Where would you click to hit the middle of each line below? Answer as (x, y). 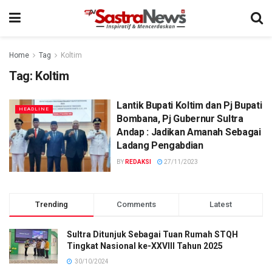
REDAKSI (138, 162)
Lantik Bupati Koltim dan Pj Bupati (189, 105)
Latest (220, 204)
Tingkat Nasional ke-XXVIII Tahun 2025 (145, 246)
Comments (136, 204)
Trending (52, 204)
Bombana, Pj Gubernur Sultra (180, 119)
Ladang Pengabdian (160, 145)
